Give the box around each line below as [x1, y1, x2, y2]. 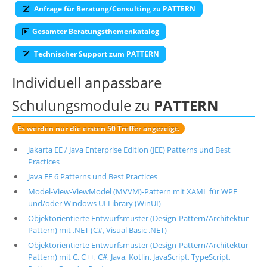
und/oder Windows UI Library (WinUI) [27, 198, 161, 209]
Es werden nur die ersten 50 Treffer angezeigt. [17, 123, 179, 133]
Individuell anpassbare [12, 73, 162, 92]
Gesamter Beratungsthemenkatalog [32, 26, 159, 36]
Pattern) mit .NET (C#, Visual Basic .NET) [27, 225, 167, 235]
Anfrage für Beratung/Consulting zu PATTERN [32, 4, 195, 14]
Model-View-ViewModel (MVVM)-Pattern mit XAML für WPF [27, 186, 237, 197]
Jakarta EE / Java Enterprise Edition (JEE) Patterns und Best [27, 144, 231, 155]
